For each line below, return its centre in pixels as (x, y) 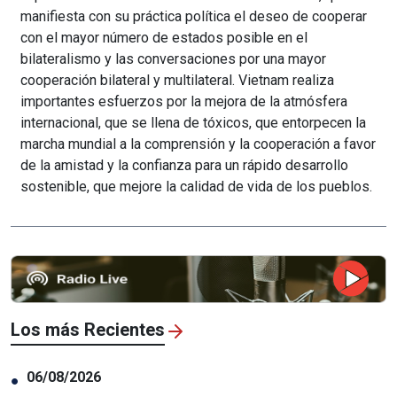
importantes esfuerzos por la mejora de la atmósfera (183, 101)
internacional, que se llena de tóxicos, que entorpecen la (193, 122)
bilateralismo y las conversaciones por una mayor (173, 58)
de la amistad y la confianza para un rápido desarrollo (184, 165)
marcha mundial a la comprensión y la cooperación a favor (198, 144)
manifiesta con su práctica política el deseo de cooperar (193, 16)
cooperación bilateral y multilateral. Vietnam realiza (177, 80)
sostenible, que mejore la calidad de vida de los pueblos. (196, 186)
